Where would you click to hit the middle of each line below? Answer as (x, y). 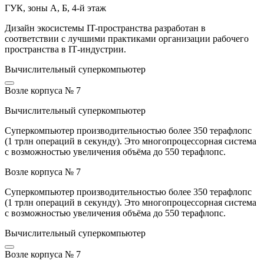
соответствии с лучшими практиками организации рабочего (127, 39)
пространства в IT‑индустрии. (65, 49)
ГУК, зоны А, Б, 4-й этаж (55, 8)
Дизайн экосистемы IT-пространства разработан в (105, 28)
